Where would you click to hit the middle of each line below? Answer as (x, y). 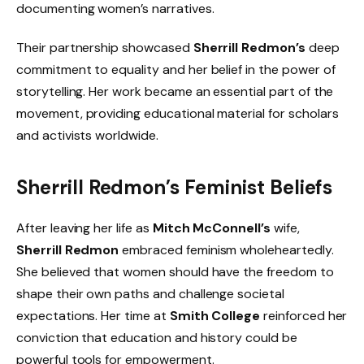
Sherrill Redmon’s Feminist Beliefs (175, 187)
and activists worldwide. (87, 136)
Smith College (215, 315)
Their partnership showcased (105, 48)
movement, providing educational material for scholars (178, 114)
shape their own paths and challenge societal (150, 293)
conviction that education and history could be (157, 337)
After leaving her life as (84, 227)
